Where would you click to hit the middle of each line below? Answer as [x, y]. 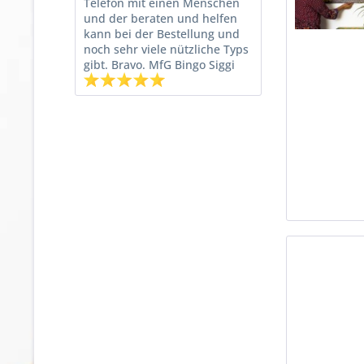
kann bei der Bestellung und [162, 34]
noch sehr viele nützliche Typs [166, 49]
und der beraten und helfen [160, 18]
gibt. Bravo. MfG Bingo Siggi [159, 65]
